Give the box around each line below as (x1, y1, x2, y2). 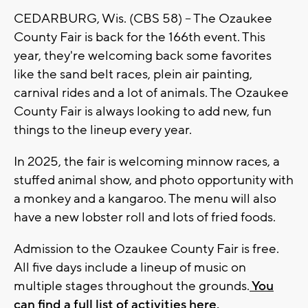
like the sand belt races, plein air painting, (14, 65, 252, 82)
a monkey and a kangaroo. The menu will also (14, 190, 276, 207)
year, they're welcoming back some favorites (14, 47, 272, 64)
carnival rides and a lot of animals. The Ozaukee (14, 84, 289, 101)
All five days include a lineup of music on (14, 258, 246, 276)
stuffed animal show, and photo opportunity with (14, 171, 294, 188)
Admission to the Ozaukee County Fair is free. (14, 240, 279, 257)
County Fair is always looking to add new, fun (14, 102, 272, 120)
